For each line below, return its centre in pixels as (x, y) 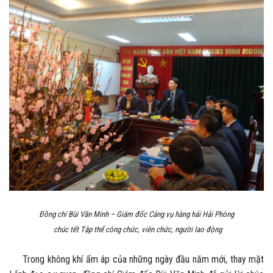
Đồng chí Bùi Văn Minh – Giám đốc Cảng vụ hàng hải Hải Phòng (136, 214)
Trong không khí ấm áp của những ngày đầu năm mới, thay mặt (136, 260)
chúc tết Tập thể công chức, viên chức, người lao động (136, 230)
